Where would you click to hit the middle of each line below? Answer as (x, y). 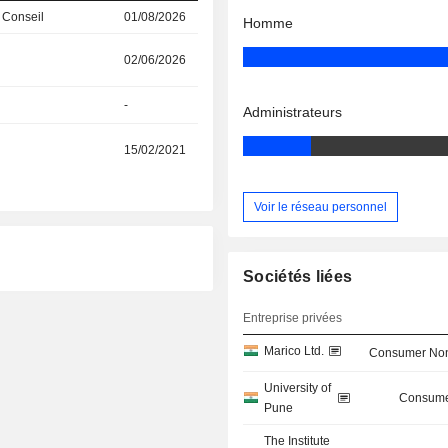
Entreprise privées (293, 318)
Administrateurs (293, 112)
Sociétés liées (298, 277)
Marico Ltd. (294, 351)
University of (298, 388)
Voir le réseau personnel (321, 206)
